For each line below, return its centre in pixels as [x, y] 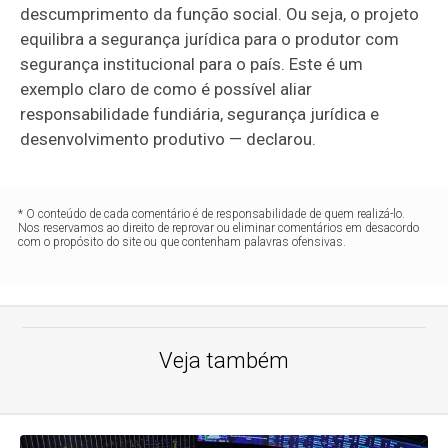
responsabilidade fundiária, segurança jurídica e [200, 114]
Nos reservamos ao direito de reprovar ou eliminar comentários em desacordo [219, 228]
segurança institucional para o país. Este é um [192, 64]
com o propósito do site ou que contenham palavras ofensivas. [182, 242]
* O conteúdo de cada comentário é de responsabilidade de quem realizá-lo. [212, 214]
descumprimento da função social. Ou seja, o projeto [220, 14]
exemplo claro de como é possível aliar [166, 89]
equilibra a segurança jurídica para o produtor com [210, 39]
